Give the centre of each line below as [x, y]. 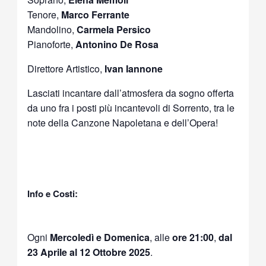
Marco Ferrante [96, 15]
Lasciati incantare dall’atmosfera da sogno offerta [131, 93]
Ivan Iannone [134, 69]
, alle [161, 237]
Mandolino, [52, 30]
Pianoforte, [52, 45]
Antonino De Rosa [117, 45]
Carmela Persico [114, 30]
